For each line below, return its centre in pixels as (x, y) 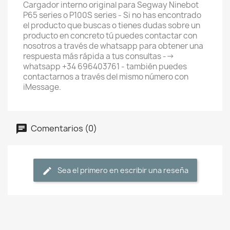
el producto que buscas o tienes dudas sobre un (112, 25)
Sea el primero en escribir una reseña (123, 170)
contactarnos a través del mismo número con (106, 77)
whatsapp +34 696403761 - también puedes (105, 66)
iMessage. (42, 87)
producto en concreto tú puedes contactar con (110, 36)
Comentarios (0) (63, 128)
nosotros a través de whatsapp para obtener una (113, 46)
